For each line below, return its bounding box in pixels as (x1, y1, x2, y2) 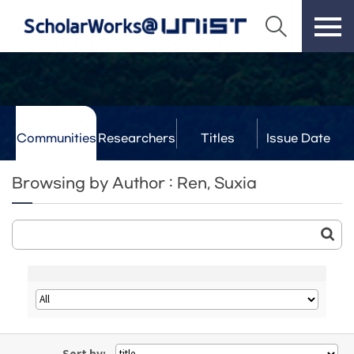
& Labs (115, 160, 158, 174)
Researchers (98, 132, 175, 145)
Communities (16, 132, 96, 145)
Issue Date (265, 132, 330, 145)
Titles (200, 132, 235, 145)
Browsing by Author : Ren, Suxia (12, 175, 257, 192)
